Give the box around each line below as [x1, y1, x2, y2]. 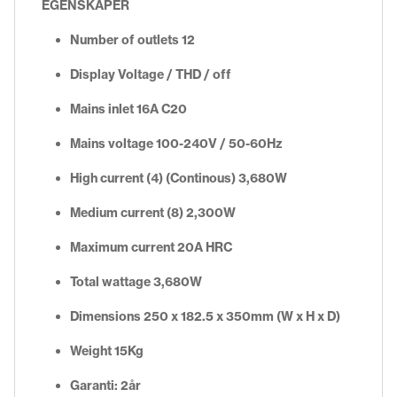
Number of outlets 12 [70, 32, 195, 49]
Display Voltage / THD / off [70, 66, 231, 83]
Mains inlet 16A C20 [70, 101, 187, 118]
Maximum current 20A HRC [70, 239, 232, 256]
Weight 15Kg [70, 343, 144, 360]
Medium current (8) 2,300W [70, 205, 236, 222]
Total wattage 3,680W [70, 274, 202, 291]
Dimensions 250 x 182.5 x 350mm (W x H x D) [70, 308, 340, 325]
